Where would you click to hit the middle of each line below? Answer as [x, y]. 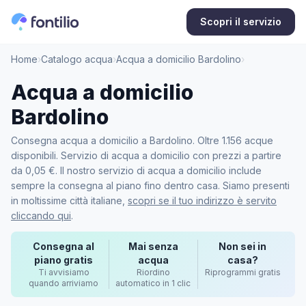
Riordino [153, 272]
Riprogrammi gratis [242, 272]
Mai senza [153, 246]
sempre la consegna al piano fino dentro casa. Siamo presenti [150, 185]
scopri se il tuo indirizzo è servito [202, 200]
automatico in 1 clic [153, 283]
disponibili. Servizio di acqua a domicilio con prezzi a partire [146, 155]
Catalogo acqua [77, 59]
